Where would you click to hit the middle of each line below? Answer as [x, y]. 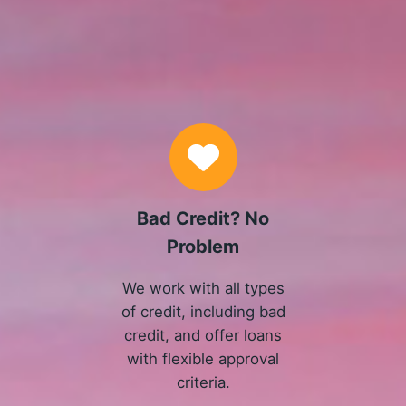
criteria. [203, 383]
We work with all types [203, 289]
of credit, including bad [203, 312]
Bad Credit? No [203, 219]
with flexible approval [203, 359]
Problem [203, 247]
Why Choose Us [203, 73]
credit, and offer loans [203, 336]
